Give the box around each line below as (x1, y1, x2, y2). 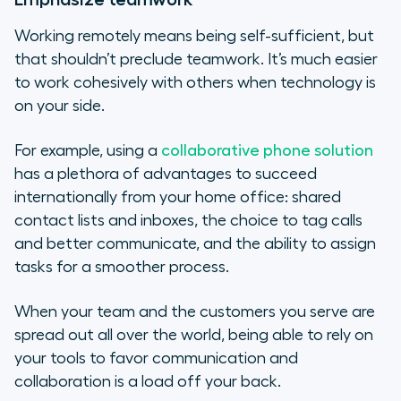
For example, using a (14, 142, 161, 159)
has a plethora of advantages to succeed (14, 166, 317, 183)
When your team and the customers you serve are (14, 303, 375, 320)
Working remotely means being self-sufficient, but (14, 28, 374, 45)
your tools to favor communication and (14, 350, 298, 367)
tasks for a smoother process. (14, 259, 229, 276)
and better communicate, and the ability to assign (14, 235, 376, 252)
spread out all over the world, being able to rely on (14, 327, 373, 344)
